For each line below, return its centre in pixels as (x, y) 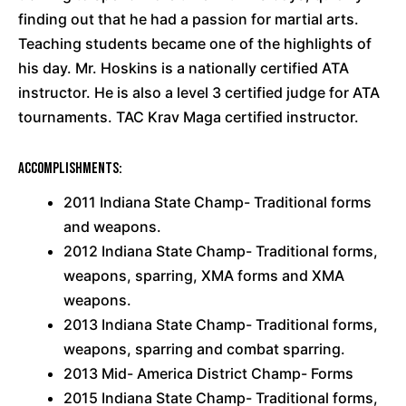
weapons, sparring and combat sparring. (204, 349)
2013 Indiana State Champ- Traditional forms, (221, 324)
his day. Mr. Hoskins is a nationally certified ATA (184, 68)
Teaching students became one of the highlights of (195, 43)
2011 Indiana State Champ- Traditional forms (217, 202)
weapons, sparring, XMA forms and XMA (204, 275)
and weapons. (112, 227)
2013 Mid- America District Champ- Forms (208, 373)
